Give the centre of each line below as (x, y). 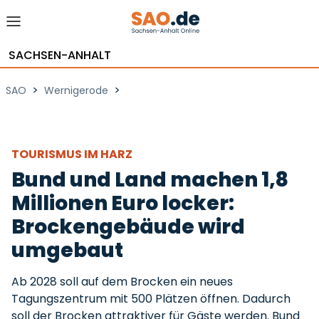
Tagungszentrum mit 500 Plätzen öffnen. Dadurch (151, 299)
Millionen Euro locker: (123, 203)
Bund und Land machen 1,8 (150, 180)
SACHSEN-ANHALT (60, 55)
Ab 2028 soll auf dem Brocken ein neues (122, 282)
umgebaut (67, 250)
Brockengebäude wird (128, 227)
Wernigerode (76, 90)
